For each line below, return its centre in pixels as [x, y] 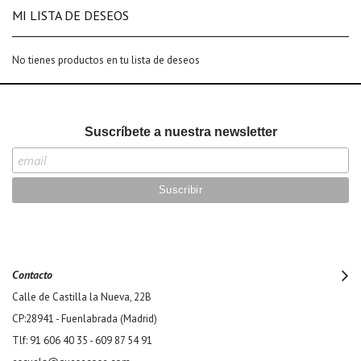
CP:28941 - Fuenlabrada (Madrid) [85, 319]
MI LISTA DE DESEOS [71, 15]
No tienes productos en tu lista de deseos [106, 60]
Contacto [32, 275]
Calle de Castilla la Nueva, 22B [82, 297]
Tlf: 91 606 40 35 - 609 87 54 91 [82, 340]
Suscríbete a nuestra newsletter [180, 132]
